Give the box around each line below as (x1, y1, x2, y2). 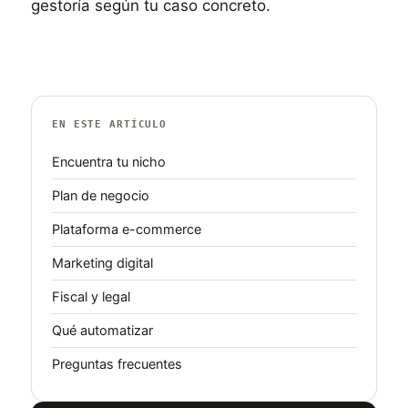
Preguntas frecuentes (52, 356, 182, 372)
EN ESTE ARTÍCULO (52, 118, 168, 130)
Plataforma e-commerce (52, 221, 201, 238)
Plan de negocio (52, 188, 149, 204)
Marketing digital (52, 255, 153, 271)
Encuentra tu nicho (52, 154, 166, 170)
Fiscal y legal (52, 289, 130, 305)
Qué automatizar (52, 322, 153, 339)
